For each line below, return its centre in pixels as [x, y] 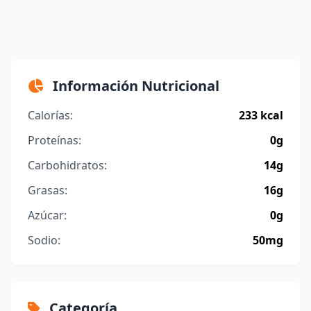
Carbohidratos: [67, 165]
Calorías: [50, 115]
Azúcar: [47, 215]
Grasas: [48, 190]
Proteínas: [54, 140]
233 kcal [261, 115]
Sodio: [44, 240]
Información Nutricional [134, 85]
